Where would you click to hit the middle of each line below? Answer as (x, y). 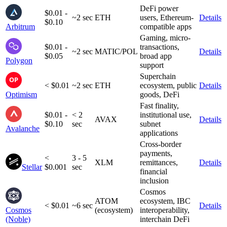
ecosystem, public (168, 86)
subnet (150, 124)
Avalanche (23, 129)
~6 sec (82, 206)
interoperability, (165, 210)
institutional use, (166, 115)
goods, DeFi (160, 95)
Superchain (158, 77)
